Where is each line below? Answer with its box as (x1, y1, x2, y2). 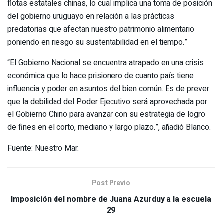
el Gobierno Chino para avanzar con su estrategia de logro (7, 108, 205, 120)
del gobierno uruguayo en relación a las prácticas (7, 10, 174, 22)
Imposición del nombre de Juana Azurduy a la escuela (11, 193, 211, 205)
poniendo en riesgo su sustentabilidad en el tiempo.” (7, 36, 187, 48)
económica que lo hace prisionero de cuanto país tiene (7, 69, 194, 82)
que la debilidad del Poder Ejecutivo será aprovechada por (7, 95, 207, 108)
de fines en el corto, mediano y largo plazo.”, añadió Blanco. (7, 121, 211, 133)
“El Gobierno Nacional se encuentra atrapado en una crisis (7, 56, 204, 69)
